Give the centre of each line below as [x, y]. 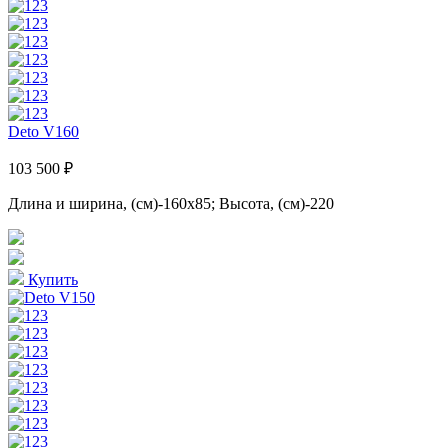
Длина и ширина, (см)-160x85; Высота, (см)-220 [171, 203]
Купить [51, 279]
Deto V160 [43, 131]
